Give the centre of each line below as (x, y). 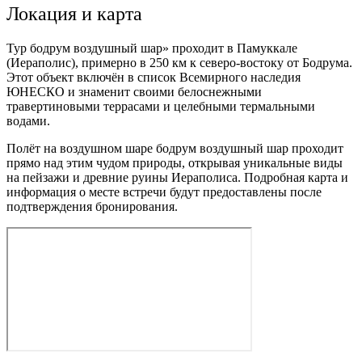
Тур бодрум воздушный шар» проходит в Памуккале (152, 48)
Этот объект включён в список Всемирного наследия (154, 78)
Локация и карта (74, 14)
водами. (28, 121)
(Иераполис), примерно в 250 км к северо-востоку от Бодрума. (179, 63)
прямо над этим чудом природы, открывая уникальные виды (175, 163)
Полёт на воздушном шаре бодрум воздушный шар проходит (175, 149)
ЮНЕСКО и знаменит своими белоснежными (134, 92)
